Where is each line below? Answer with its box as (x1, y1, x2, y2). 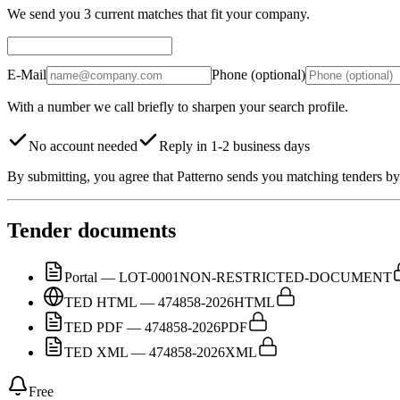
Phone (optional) (212, 66, 305, 82)
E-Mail (7, 66, 46, 82)
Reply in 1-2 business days (159, 137, 310, 154)
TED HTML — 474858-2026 (64, 294, 234, 310)
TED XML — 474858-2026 (64, 344, 225, 360)
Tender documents (7, 218, 176, 242)
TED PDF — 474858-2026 (64, 319, 221, 335)
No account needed (29, 137, 137, 154)
